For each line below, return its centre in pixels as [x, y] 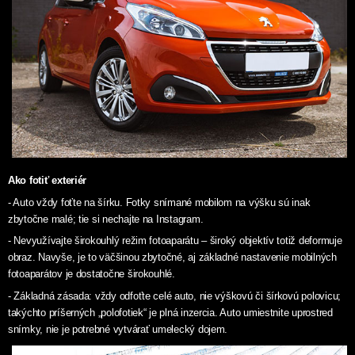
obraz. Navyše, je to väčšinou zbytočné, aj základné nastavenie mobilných [172, 258]
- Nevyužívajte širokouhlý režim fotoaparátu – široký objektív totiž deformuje [175, 241]
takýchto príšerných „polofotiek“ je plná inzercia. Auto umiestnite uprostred [170, 313]
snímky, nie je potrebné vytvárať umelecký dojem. [118, 330]
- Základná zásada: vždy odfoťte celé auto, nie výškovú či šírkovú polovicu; [175, 296]
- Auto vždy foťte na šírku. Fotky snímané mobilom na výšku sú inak [159, 202]
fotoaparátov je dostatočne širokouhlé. [92, 274]
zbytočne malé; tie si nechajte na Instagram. [106, 219]
